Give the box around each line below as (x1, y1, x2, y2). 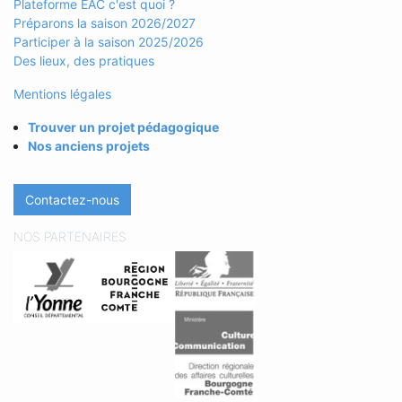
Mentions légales (13, 86, 111, 102)
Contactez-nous (25, 192, 119, 208)
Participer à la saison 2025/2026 (13, 34, 204, 50)
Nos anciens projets (28, 138, 150, 154)
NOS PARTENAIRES (13, 229, 127, 245)
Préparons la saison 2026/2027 (13, 15, 196, 31)
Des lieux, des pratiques (13, 53, 154, 69)
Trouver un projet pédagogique (28, 119, 219, 135)
